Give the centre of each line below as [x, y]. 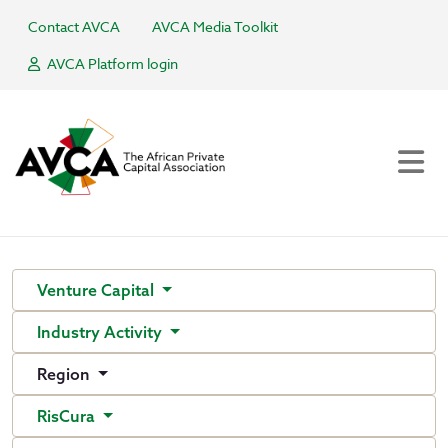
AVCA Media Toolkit [215, 26]
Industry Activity [101, 332]
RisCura [68, 416]
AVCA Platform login [111, 63]
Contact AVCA [74, 26]
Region [65, 374]
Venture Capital [97, 290]
